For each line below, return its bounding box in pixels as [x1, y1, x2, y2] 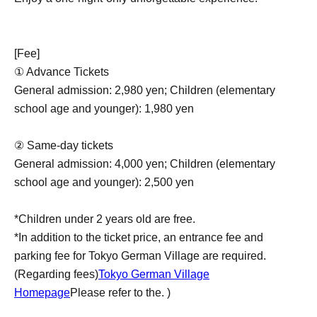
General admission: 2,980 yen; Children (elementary [14, 84, 275, 96]
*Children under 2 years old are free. [14, 213, 195, 225]
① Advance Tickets [14, 66, 109, 78]
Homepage [14, 287, 70, 299]
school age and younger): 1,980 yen [14, 103, 194, 115]
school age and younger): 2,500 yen [14, 176, 194, 188]
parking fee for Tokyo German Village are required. [14, 250, 266, 262]
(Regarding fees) [14, 268, 98, 280]
